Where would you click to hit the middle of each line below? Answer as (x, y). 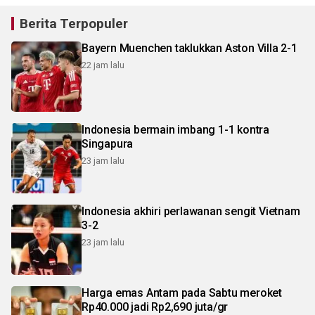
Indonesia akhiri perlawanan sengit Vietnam (191, 211)
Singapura (108, 143)
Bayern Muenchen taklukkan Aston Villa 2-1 (189, 48)
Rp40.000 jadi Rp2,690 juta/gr (155, 307)
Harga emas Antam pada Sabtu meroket (182, 292)
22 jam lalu (103, 65)
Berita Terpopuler (74, 23)
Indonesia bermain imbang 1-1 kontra (175, 129)
